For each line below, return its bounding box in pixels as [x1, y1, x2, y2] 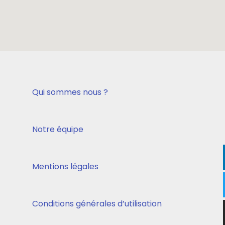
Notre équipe [32, 123, 83, 135]
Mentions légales [32, 160, 98, 172]
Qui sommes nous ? [32, 86, 108, 98]
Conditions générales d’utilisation [32, 197, 162, 209]
